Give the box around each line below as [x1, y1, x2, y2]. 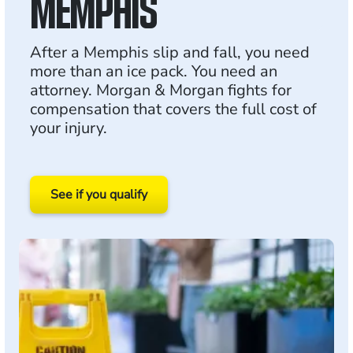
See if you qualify [50, 186, 147, 203]
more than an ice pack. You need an [30, 61, 277, 82]
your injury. [30, 117, 107, 139]
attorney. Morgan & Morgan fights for [30, 80, 292, 101]
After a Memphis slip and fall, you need [30, 42, 310, 63]
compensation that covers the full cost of [30, 98, 317, 120]
